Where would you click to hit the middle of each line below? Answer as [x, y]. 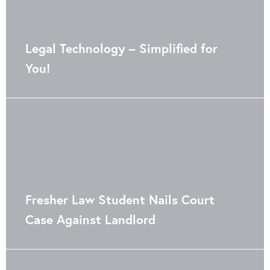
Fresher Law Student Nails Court [120, 199]
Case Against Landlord [90, 219]
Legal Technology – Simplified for [121, 48]
